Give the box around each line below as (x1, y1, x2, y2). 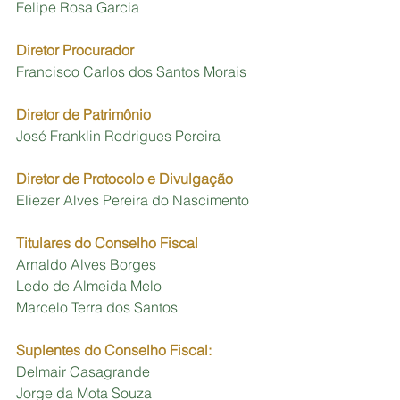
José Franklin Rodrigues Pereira (16, 126, 224, 145)
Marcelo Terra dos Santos (16, 297, 181, 316)
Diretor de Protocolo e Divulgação (16, 169, 233, 187)
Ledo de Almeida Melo (16, 276, 162, 295)
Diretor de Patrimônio (16, 104, 151, 123)
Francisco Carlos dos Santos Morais (16, 62, 250, 80)
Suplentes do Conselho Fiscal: (16, 340, 212, 359)
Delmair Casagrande (16, 362, 150, 380)
